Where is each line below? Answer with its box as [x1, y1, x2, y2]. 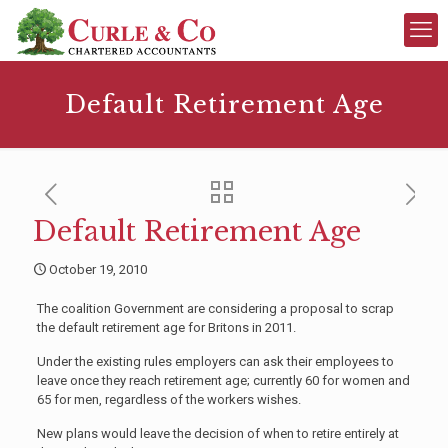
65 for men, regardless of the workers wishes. [36, 392, 301, 407]
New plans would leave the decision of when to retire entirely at [36, 426, 399, 441]
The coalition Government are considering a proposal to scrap [36, 301, 394, 316]
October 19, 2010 [49, 262, 147, 277]
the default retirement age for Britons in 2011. [36, 320, 296, 335]
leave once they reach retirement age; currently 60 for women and [36, 373, 410, 388]
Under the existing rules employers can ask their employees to [36, 354, 394, 369]
